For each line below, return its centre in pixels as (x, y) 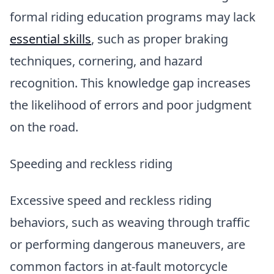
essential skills (50, 39)
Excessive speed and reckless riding (111, 201)
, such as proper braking (160, 39)
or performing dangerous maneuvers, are (128, 245)
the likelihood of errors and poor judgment (131, 105)
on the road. (44, 127)
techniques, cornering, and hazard (106, 61)
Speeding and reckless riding (91, 164)
